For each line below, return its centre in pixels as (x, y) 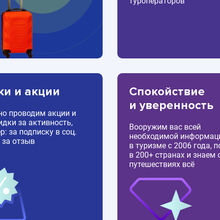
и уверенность (171, 106)
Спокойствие (167, 92)
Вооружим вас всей (165, 127)
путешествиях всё (162, 165)
